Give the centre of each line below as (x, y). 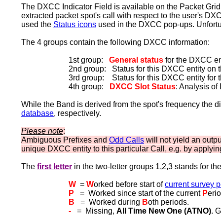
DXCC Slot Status (143, 87)
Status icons (75, 24)
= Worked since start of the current (138, 193)
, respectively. (77, 113)
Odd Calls (127, 140)
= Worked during (108, 202)
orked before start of (129, 184)
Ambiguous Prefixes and (65, 140)
